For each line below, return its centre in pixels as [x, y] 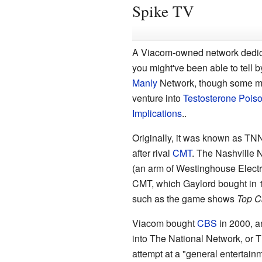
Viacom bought [164, 223]
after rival [152, 153]
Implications [157, 113]
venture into [157, 98]
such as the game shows [184, 199]
